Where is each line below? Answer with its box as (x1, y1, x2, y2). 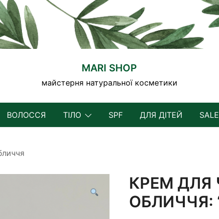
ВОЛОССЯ (7, 109, 46, 120)
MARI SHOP (82, 62, 137, 74)
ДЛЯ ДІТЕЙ (139, 109, 182, 120)
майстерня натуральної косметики (41, 78, 177, 88)
